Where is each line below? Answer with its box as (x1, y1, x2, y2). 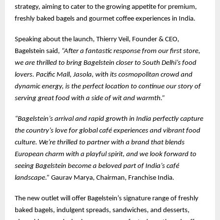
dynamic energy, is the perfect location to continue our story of (15, 82, 201, 90)
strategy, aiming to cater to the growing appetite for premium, (15, 3, 197, 11)
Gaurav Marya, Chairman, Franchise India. (51, 174, 174, 182)
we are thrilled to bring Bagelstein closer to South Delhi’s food (15, 59, 196, 67)
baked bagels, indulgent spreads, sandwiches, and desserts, (15, 206, 190, 214)
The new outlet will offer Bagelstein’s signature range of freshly (15, 194, 198, 202)
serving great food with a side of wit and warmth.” (15, 94, 165, 102)
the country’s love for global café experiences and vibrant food (15, 127, 200, 135)
